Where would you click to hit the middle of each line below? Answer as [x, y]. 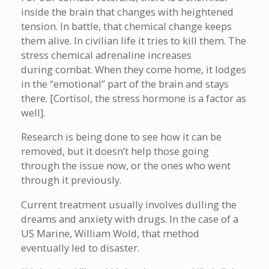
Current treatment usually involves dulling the [129, 204]
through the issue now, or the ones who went [126, 166]
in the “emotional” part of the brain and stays [125, 83]
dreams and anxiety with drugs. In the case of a [130, 219]
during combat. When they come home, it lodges [134, 69]
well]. [33, 112]
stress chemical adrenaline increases [106, 55]
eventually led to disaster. [80, 247]
